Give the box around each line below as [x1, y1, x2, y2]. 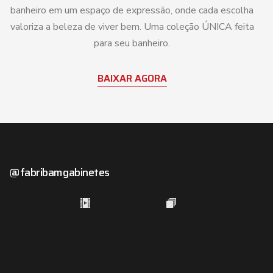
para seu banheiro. [94, 37, 170, 50]
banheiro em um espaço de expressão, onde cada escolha [10, 4, 253, 17]
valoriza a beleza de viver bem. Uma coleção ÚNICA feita [10, 20, 254, 34]
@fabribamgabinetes [9, 164, 110, 181]
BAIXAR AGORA [97, 71, 167, 86]
